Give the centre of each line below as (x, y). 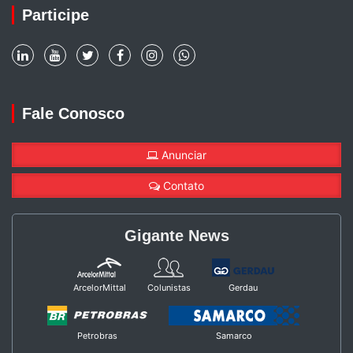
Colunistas (169, 288)
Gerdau (243, 288)
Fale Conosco (73, 114)
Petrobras (97, 336)
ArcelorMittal (99, 288)
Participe (56, 15)
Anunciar (182, 155)
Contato (182, 186)
